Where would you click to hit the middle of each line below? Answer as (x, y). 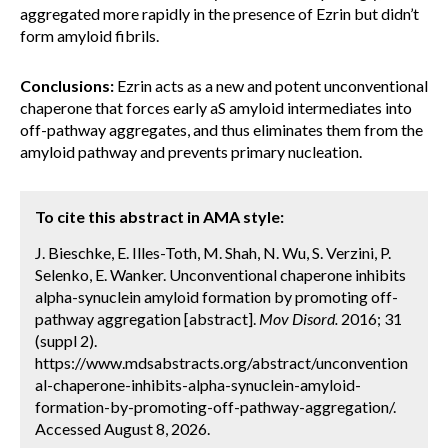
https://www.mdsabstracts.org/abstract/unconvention (221, 362)
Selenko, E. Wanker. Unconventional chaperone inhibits (220, 274)
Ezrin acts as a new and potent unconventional (271, 85)
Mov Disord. (298, 318)
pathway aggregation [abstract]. (147, 318)
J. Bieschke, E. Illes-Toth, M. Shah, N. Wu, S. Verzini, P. (213, 252)
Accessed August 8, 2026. (122, 428)
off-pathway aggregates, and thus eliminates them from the (221, 129)
